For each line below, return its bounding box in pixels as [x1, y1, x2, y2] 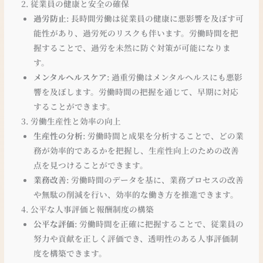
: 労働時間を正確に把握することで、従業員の [74, 217, 244, 230]
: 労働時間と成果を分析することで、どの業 [82, 129, 244, 141]
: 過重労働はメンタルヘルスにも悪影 [106, 70, 242, 83]
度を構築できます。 [33, 247, 107, 259]
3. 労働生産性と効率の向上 [21, 114, 122, 127]
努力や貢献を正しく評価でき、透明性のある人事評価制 [33, 232, 238, 244]
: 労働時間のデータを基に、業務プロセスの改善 [66, 173, 244, 186]
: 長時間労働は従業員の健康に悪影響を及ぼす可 [66, 12, 244, 24]
